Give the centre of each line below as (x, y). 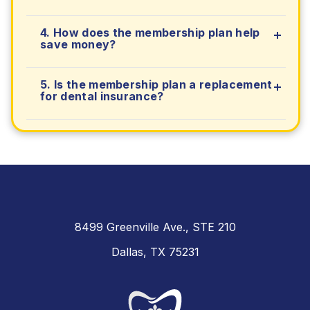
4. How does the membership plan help (150, 33)
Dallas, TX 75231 (155, 252)
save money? (78, 45)
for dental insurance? (102, 97)
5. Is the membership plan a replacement (156, 85)
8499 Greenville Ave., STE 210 (155, 227)
